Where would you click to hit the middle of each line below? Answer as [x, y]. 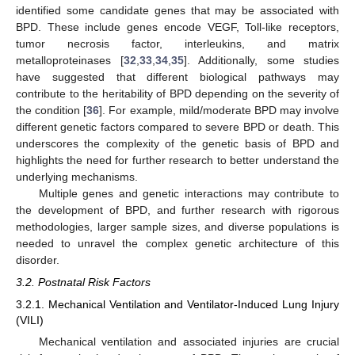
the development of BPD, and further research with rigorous [177, 210]
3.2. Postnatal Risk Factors [83, 282]
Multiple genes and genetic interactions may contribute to [189, 193]
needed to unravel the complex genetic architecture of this [177, 243]
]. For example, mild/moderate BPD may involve [219, 110]
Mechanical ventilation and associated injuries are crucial [189, 342]
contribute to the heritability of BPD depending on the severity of [177, 93]
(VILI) [30, 321]
